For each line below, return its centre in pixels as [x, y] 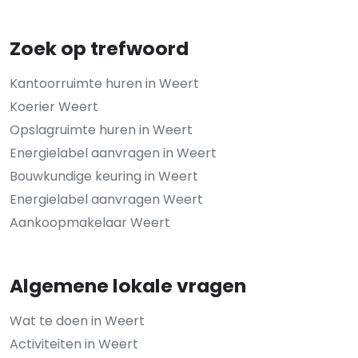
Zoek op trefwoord [99, 48]
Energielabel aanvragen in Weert [113, 153]
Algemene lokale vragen [128, 285]
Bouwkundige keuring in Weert [104, 176]
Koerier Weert [54, 106]
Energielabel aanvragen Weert [106, 199]
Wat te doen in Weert [77, 320]
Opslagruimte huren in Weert [101, 129]
